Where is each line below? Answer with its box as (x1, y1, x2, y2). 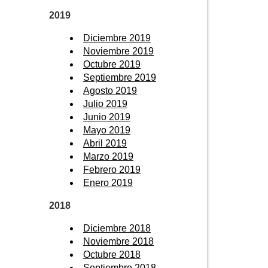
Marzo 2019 (83, 151, 133, 162)
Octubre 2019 (83, 59, 141, 69)
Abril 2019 (83, 138, 127, 148)
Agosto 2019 (83, 85, 137, 96)
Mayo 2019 (83, 124, 130, 135)
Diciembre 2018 (83, 223, 151, 233)
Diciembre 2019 (83, 32, 151, 43)
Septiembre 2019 (83, 72, 156, 83)
